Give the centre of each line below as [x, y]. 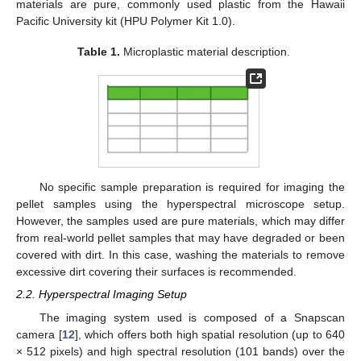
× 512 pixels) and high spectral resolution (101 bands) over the [180, 351]
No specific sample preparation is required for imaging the [192, 187]
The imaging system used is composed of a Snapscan [192, 317]
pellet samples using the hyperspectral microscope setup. [180, 204]
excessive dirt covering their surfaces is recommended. [156, 272]
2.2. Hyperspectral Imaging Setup [102, 295]
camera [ [39, 334]
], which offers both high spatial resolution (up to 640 [210, 334]
